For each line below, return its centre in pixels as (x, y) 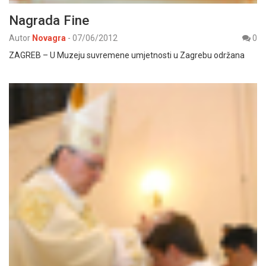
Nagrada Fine (49, 20)
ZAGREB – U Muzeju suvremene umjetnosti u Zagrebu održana (127, 55)
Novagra (49, 38)
